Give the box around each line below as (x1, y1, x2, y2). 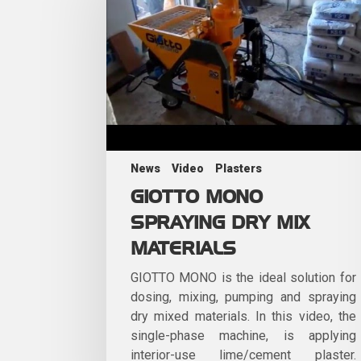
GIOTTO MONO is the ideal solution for (131, 269, 356, 285)
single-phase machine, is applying (131, 327, 356, 343)
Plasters (215, 161, 262, 175)
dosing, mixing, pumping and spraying (131, 288, 356, 305)
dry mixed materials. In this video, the (131, 308, 356, 324)
